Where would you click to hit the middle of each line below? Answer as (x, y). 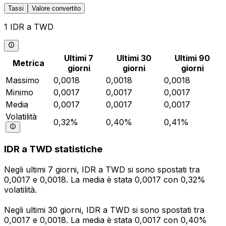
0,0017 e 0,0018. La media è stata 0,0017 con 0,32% (105, 180)
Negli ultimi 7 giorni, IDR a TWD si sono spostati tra (102, 170)
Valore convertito (56, 9)
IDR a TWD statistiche (53, 149)
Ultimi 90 (192, 58)
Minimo (19, 92)
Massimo (22, 80)
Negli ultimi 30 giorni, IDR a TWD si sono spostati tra (104, 210)
